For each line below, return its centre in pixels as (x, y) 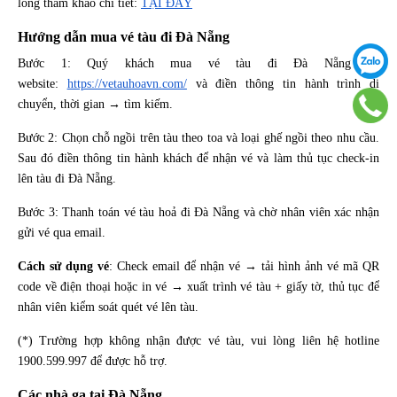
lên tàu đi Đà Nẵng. (69, 178)
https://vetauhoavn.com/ (127, 83)
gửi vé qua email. (63, 232)
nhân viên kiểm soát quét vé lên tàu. (110, 307)
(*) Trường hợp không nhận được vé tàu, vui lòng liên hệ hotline (198, 340)
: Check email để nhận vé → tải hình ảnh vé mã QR (244, 266)
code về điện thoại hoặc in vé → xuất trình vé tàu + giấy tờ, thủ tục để (198, 286)
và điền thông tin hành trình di (283, 83)
